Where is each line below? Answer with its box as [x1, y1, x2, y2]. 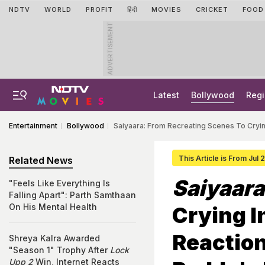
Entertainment [9, 121, 57, 130]
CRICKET [196, 5, 228, 14]
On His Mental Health [9, 202, 97, 212]
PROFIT [86, 5, 113, 14]
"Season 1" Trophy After [9, 245, 110, 255]
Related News [9, 154, 73, 166]
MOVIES [151, 5, 182, 14]
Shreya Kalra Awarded [9, 233, 100, 243]
